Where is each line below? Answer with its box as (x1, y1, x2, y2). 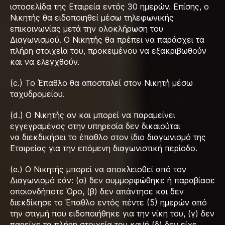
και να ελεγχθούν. (10, 57, 82, 67)
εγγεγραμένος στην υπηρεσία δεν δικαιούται (10, 121, 180, 131)
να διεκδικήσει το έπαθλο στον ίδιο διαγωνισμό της (10, 132, 206, 142)
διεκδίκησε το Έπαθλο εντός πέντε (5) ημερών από (10, 197, 207, 207)
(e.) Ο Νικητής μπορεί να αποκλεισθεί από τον (10, 164, 186, 174)
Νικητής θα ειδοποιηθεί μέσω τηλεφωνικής (10, 13, 174, 23)
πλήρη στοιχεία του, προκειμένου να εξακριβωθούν (10, 46, 206, 56)
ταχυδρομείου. (10, 89, 67, 99)
